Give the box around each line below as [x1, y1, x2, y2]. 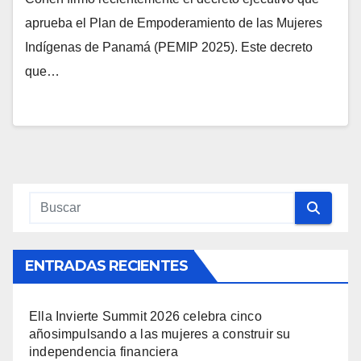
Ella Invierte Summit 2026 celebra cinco [29, 309, 262, 323]
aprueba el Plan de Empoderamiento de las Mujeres [25, 16, 322, 30]
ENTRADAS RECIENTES [25, 257, 188, 275]
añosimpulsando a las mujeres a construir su [29, 327, 291, 341]
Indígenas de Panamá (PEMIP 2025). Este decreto [25, 40, 313, 54]
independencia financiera [29, 345, 178, 359]
